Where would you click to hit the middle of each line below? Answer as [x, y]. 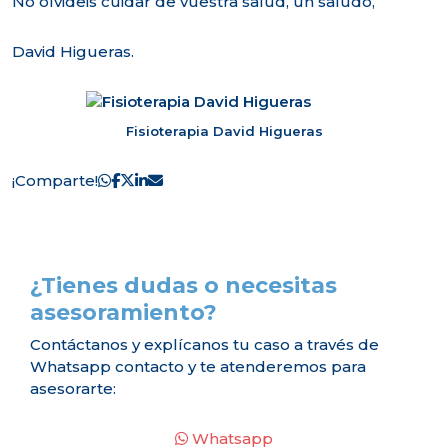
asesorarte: [73, 388]
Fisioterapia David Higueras [224, 130]
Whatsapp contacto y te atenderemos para [198, 366]
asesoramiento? [123, 312]
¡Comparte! [55, 180]
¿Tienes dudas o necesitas [183, 285]
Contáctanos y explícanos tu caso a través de [204, 344]
